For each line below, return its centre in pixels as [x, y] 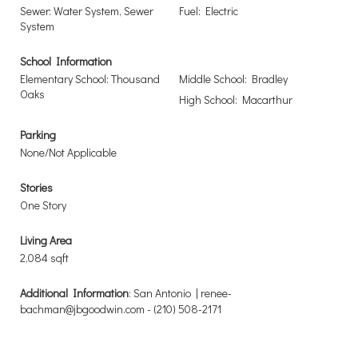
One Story [43, 205]
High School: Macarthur [236, 99]
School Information [66, 61]
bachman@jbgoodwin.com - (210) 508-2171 [121, 309]
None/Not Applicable [68, 152]
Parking [38, 135]
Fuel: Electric [209, 11]
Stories [36, 187]
